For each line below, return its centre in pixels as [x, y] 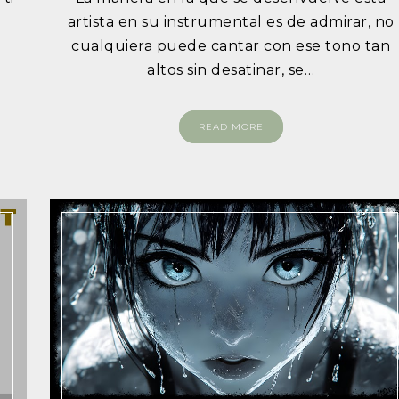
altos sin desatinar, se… [231, 70]
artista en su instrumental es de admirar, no [231, 22]
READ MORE [231, 127]
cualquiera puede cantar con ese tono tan [231, 46]
